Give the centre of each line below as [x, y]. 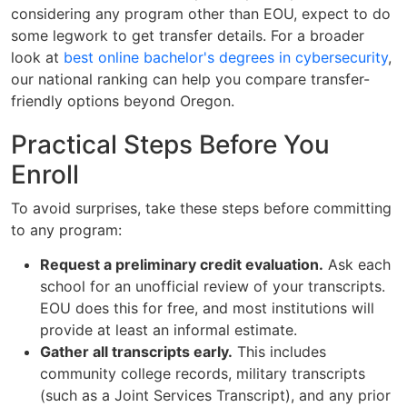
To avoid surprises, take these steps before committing [201, 208]
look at [37, 57]
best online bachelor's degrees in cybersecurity [226, 57]
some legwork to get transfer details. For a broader [188, 35]
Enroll [45, 174]
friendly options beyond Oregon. [123, 100]
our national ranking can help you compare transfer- [190, 79]
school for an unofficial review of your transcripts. [213, 286]
